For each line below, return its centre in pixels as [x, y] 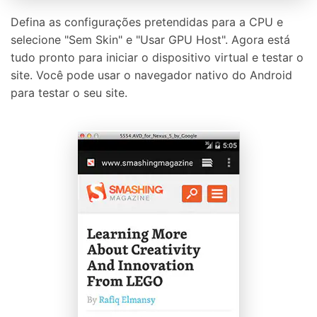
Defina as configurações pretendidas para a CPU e [147, 22]
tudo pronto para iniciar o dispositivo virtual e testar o [157, 57]
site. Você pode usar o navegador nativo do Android [151, 75]
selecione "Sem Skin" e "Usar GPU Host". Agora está [150, 39]
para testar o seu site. [69, 92]
